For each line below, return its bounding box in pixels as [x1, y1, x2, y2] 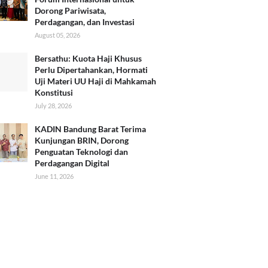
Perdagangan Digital [35, 158, 109, 169]
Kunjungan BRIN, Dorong [35, 135, 129, 146]
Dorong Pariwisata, [35, 5, 106, 16]
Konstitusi [35, 87, 73, 98]
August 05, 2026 [35, 31, 80, 39]
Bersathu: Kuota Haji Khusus [35, 53, 142, 64]
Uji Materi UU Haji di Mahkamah [35, 76, 156, 87]
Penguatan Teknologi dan [35, 147, 128, 157]
